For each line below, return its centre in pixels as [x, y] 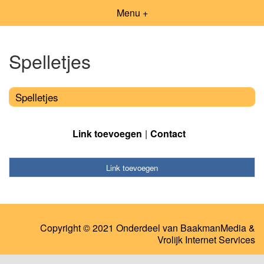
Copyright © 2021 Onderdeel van [110, 228]
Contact [168, 133]
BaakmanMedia [213, 228]
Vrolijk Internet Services [206, 240]
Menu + [132, 13]
